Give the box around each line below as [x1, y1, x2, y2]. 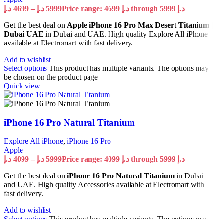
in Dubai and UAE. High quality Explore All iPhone [44, 29, 208, 38]
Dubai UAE [4, 29, 44, 38]
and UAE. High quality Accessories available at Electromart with [4, 180, 204, 189]
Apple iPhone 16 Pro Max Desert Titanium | [67, 21, 213, 29]
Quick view [4, 81, 40, 90]
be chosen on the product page [4, 72, 98, 81]
